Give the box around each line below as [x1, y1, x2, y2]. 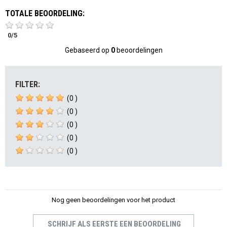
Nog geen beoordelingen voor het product [52, 196, 175, 204]
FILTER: [15, 79, 40, 89]
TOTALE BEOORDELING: [5, 8, 85, 18]
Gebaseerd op [64, 46, 111, 54]
